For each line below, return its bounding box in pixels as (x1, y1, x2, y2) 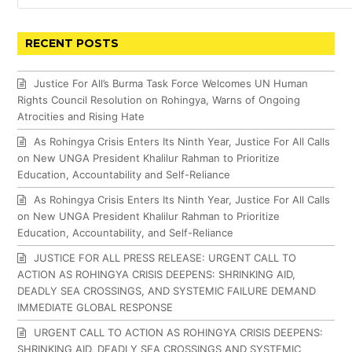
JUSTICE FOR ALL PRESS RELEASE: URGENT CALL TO (34, 251, 297, 265)
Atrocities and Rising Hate (17, 110, 145, 123)
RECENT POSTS (25, 36, 119, 51)
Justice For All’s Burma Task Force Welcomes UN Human (34, 77, 309, 90)
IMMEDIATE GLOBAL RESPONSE (17, 301, 174, 314)
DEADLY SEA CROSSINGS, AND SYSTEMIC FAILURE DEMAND (17, 284, 317, 298)
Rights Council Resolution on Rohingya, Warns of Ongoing (17, 93, 301, 107)
